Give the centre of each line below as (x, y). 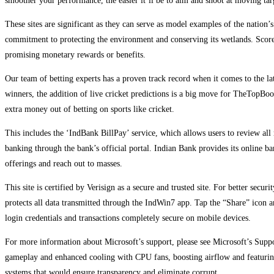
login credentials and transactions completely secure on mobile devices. (128, 218)
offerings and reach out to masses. (64, 164)
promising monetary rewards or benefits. (75, 55)
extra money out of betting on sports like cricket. (90, 109)
